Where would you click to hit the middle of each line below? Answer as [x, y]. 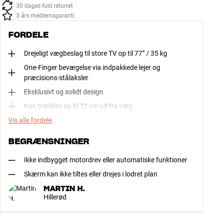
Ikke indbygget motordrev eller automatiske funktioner [106, 160]
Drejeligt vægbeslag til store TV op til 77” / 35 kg [96, 54]
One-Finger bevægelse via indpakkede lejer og [92, 68]
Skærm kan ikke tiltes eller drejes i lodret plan [91, 174]
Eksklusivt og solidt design [64, 92]
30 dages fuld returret [44, 6]
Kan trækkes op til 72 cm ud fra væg [78, 106]
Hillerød [55, 197]
